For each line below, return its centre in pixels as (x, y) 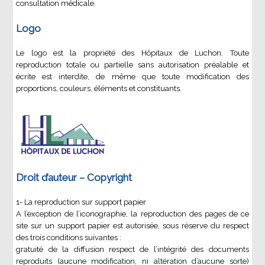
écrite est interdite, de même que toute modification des (132, 77)
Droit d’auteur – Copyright (74, 178)
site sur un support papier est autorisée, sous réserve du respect (132, 226)
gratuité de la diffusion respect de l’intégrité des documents (132, 250)
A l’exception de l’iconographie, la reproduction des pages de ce (132, 214)
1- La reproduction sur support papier (81, 202)
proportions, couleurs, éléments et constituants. (99, 89)
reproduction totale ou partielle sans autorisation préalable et (132, 65)
